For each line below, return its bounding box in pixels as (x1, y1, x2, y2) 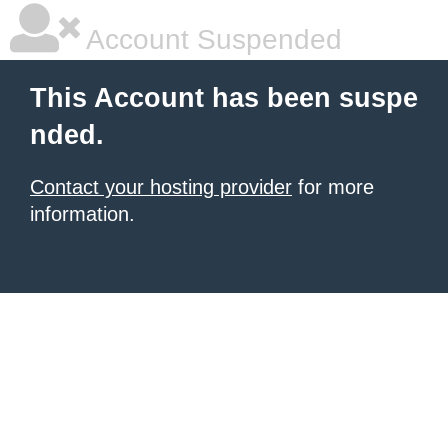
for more (292, 176, 374, 198)
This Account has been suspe (30, 83, 418, 113)
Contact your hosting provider (30, 176, 292, 198)
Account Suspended (80, 24, 342, 55)
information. (30, 203, 135, 225)
